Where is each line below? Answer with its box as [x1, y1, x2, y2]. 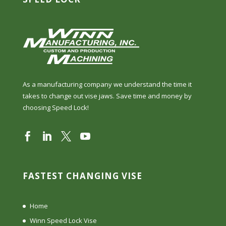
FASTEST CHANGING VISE [22, 169, 142, 182]
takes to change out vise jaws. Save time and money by [22, 91, 192, 100]
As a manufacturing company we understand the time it [22, 80, 192, 89]
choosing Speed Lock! [22, 103, 89, 112]
